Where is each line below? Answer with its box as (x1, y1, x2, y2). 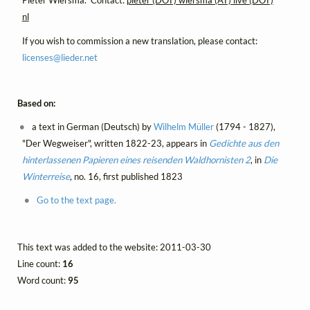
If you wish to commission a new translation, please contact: (21, 35, 257, 46)
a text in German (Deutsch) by (30, 120, 154, 132)
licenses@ (21, 51, 61, 63)
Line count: (17, 258, 62, 270)
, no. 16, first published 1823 (69, 170, 183, 182)
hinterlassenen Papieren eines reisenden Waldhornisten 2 (21, 154, 250, 165)
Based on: (17, 97, 55, 109)
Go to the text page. (36, 194, 116, 206)
